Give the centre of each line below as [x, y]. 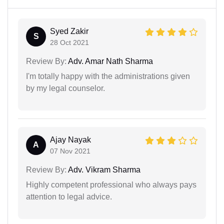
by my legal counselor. [65, 88]
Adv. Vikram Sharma [103, 169]
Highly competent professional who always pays [111, 184]
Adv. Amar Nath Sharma [110, 61]
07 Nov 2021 [70, 151]
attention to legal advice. [69, 196]
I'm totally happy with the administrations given [108, 76]
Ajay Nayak [70, 139]
